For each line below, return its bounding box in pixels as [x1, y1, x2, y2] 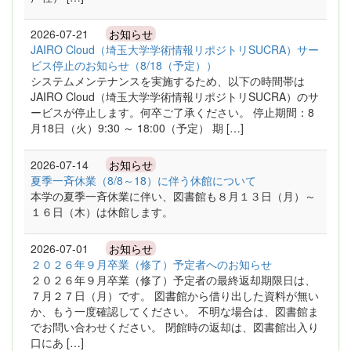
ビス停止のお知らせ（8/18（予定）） [31, 57, 217, 73]
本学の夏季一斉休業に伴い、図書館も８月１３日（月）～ [31, 188, 316, 204]
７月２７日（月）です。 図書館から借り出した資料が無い [31, 288, 319, 303]
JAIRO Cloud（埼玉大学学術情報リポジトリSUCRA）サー [31, 42, 319, 57]
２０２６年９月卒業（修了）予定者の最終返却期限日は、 [31, 272, 316, 288]
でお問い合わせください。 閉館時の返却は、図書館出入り [31, 319, 319, 335]
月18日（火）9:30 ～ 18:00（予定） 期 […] [31, 120, 244, 136]
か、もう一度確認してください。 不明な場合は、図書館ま [31, 303, 319, 319]
